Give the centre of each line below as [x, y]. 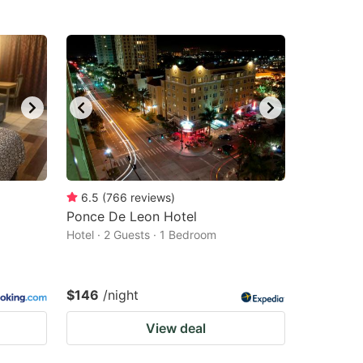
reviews [151, 197]
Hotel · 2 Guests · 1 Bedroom [141, 235]
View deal [176, 328]
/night [121, 295]
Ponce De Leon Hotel [132, 216]
